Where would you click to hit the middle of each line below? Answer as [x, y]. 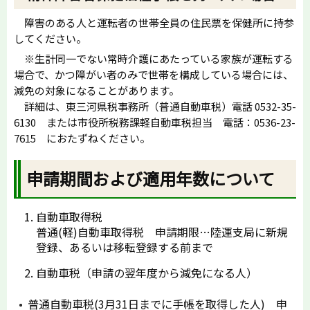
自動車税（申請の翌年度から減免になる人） [147, 273]
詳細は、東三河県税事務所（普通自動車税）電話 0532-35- [155, 106]
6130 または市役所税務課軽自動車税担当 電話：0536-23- [155, 122]
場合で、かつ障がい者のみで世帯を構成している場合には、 [154, 74]
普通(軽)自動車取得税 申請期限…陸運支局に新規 [162, 232]
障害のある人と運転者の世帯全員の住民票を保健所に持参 [154, 22]
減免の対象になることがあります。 [97, 90]
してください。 [50, 38]
